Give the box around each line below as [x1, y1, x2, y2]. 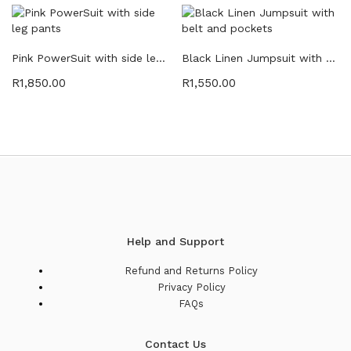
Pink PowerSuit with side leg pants [156, 51, 165, 64]
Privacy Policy [157, 280, 226, 293]
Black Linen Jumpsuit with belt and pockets [326, 51, 335, 64]
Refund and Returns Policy [125, 264, 258, 277]
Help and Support [127, 234, 224, 248]
